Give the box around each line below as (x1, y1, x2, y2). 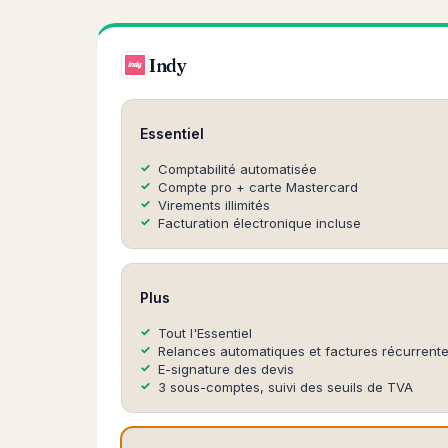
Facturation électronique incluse (158, 215, 361, 231)
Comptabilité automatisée (158, 161, 317, 177)
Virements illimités (158, 197, 270, 213)
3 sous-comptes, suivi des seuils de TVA (158, 379, 413, 395)
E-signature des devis (158, 361, 294, 377)
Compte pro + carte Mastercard (158, 179, 358, 195)
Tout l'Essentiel (158, 325, 252, 341)
